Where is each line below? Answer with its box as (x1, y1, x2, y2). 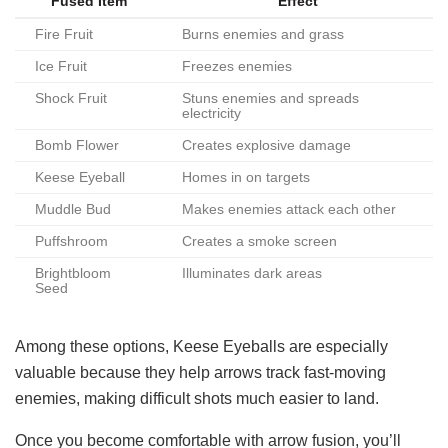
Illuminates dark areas (182, 266, 322, 282)
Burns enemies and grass (182, 27, 344, 43)
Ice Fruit (35, 59, 87, 75)
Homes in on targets (182, 170, 310, 186)
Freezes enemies (182, 59, 292, 75)
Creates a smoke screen (182, 234, 337, 250)
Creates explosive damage (182, 138, 351, 154)
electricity (182, 106, 241, 122)
